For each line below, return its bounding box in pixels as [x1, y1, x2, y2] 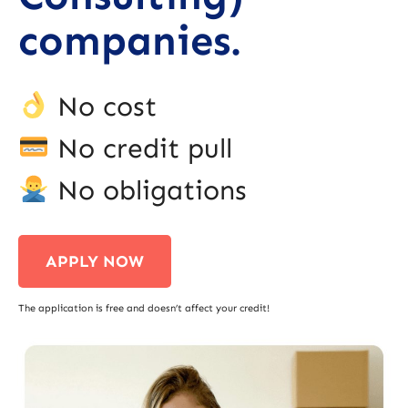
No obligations [49, 174, 248, 208]
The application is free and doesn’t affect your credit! [18, 302, 270, 315]
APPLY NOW [46, 251, 144, 272]
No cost [49, 90, 158, 124]
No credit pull [49, 132, 233, 166]
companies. [18, 16, 241, 66]
